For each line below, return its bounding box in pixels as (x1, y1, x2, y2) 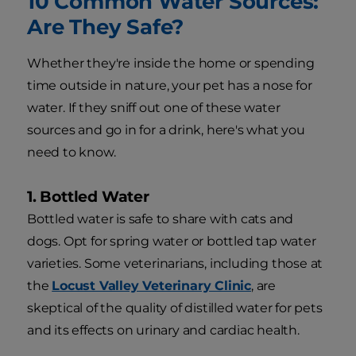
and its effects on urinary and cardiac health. (27, 322, 300, 338)
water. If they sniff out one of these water (27, 99, 281, 115)
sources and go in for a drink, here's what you (27, 122, 305, 137)
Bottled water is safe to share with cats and (27, 211, 294, 226)
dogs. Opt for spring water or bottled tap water (27, 233, 316, 249)
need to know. (27, 144, 116, 160)
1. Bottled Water (27, 187, 149, 206)
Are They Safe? (27, 14, 184, 39)
